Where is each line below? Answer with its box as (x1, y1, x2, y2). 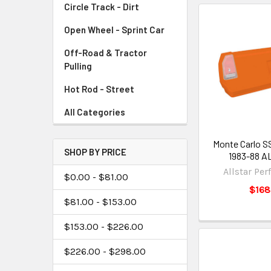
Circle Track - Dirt (64, 1, 139, 13)
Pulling (64, 60, 92, 72)
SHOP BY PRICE (64, 146, 126, 158)
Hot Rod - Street (64, 83, 134, 95)
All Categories (64, 106, 125, 118)
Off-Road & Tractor (64, 47, 147, 59)
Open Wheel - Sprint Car (64, 24, 165, 36)
